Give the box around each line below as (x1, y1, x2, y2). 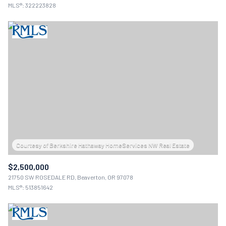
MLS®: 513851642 (8, 183, 53, 191)
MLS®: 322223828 (8, 2, 56, 9)
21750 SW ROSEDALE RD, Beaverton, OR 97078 (8, 173, 133, 181)
